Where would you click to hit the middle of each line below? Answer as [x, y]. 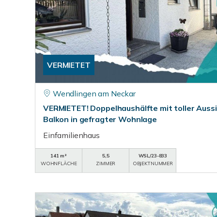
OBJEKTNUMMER [153, 163]
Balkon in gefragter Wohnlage [100, 119]
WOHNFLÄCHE [59, 163]
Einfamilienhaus [71, 135]
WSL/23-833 [153, 156]
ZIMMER [106, 163]
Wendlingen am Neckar [94, 93]
